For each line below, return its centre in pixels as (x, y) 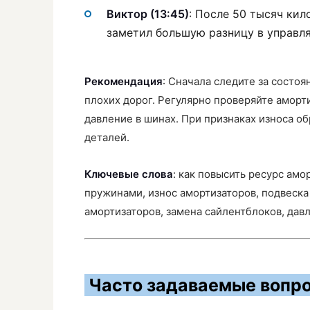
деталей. (107, 138)
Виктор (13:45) (148, 14)
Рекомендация (124, 82)
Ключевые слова (129, 174)
